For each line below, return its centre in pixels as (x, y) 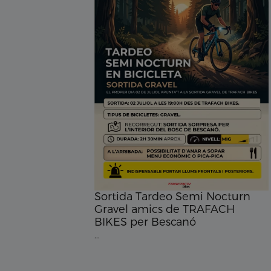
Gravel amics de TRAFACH (165, 209)
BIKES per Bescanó (145, 222)
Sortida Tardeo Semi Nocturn (172, 196)
